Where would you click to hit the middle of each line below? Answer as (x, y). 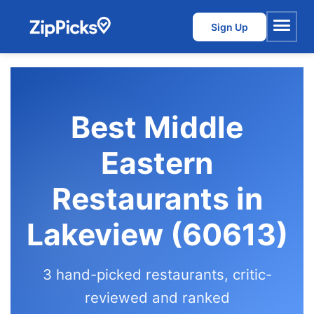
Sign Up (230, 27)
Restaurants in (157, 199)
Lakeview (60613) (157, 234)
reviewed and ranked (157, 298)
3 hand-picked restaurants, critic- (157, 274)
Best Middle (157, 127)
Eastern (157, 163)
